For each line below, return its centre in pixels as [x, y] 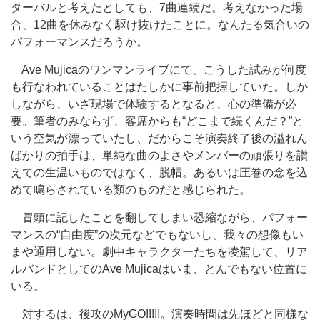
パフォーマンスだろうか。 [79, 42]
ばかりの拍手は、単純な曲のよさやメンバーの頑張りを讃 [159, 155]
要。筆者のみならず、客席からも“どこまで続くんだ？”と [157, 121]
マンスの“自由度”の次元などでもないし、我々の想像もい [157, 235]
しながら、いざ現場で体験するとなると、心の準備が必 [154, 104]
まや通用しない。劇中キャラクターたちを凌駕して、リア [159, 252]
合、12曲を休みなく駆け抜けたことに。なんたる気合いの [160, 25]
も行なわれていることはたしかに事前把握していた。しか [159, 87]
